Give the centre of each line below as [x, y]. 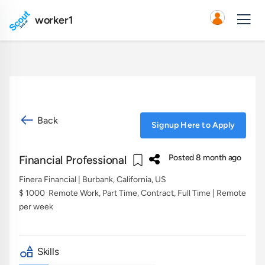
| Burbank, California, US [121, 179]
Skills [47, 251]
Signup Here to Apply [193, 125]
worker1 [54, 20]
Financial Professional [74, 160]
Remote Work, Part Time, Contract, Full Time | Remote [147, 193]
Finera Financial [48, 179]
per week [36, 206]
